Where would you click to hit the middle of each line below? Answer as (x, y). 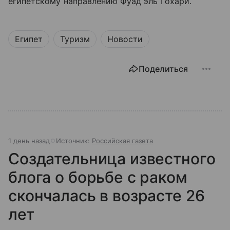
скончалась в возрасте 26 (107, 196)
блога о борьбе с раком (98, 177)
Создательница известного (112, 159)
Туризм (75, 39)
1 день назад (29, 141)
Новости (125, 39)
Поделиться (163, 69)
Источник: (74, 141)
